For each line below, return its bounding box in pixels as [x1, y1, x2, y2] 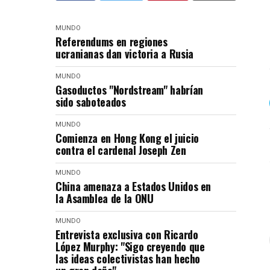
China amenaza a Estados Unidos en [55, 178, 212, 194]
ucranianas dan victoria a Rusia [55, 46, 193, 61]
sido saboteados [55, 94, 126, 110]
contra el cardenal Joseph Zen [55, 142, 186, 158]
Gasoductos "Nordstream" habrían [55, 82, 203, 98]
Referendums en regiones [55, 34, 168, 49]
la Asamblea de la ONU [55, 190, 154, 206]
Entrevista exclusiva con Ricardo [55, 227, 198, 242]
